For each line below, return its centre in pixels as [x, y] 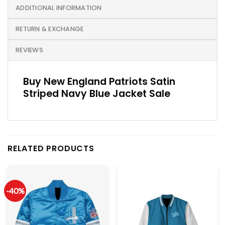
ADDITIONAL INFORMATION [59, 8]
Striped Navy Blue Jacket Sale [97, 94]
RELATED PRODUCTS [51, 148]
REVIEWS [29, 50]
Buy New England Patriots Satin [99, 82]
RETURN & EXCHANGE [50, 29]
